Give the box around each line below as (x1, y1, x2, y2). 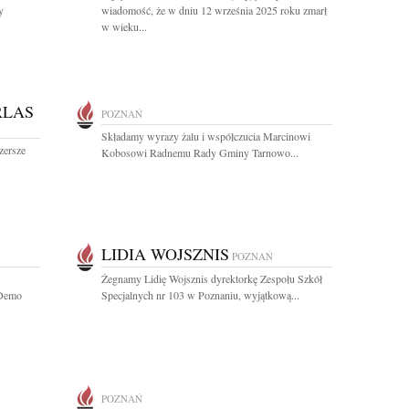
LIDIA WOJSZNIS (101, 243, 229, 265)
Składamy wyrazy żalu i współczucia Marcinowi (101, 129, 310, 143)
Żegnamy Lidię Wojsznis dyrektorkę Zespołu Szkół (101, 271, 322, 286)
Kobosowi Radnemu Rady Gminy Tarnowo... (101, 145, 299, 160)
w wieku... (101, 19, 147, 34)
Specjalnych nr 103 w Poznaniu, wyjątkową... (101, 288, 299, 302)
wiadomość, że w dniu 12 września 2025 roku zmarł (101, 3, 327, 17)
